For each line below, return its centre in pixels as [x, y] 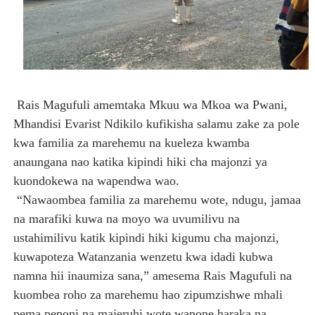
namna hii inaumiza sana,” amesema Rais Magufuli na [152, 276]
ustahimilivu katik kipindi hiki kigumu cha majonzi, [146, 238]
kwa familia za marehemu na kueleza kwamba [131, 143]
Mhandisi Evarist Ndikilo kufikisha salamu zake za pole [156, 124]
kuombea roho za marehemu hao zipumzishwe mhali [148, 295]
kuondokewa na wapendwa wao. [96, 181]
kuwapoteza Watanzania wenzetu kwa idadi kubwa [143, 257]
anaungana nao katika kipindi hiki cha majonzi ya [140, 162]
